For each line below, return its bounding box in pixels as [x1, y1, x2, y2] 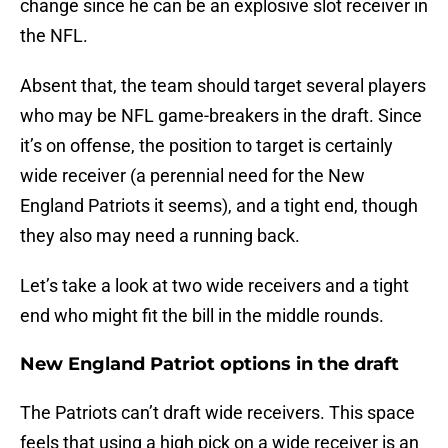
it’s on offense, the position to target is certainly [20, 135, 393, 157]
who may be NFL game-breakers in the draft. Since [20, 105, 422, 127]
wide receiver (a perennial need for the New [20, 165, 365, 187]
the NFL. [20, 25, 88, 47]
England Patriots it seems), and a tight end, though [20, 195, 418, 217]
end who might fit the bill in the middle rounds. [20, 305, 384, 327]
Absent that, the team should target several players [20, 75, 426, 97]
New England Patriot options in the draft [20, 353, 399, 376]
